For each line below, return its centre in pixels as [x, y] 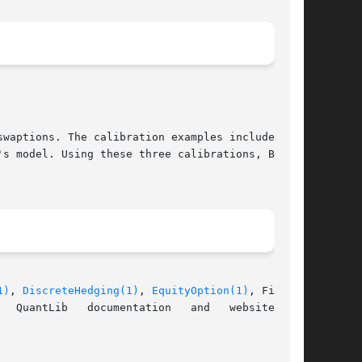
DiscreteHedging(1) [81, 291]
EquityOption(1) [200, 291]
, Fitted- [278, 291]
